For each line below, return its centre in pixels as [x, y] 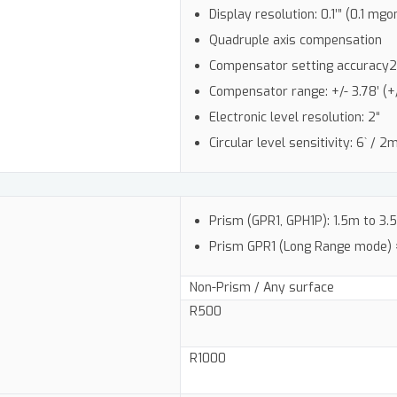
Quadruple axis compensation [296, 41]
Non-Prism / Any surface [262, 288]
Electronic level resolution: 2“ [295, 118]
